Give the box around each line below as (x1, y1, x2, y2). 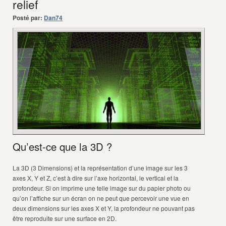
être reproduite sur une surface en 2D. (13, 214, 117, 222)
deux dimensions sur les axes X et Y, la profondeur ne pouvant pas (13, 204, 195, 212)
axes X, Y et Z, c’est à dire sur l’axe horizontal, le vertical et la (13, 174, 179, 182)
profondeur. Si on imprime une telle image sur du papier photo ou (13, 184, 191, 192)
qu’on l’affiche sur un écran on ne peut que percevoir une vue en (13, 194, 190, 202)
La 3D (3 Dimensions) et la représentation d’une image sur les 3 (13, 163, 188, 172)
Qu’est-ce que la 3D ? (13, 139, 112, 154)
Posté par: (13, 13, 43, 22)
